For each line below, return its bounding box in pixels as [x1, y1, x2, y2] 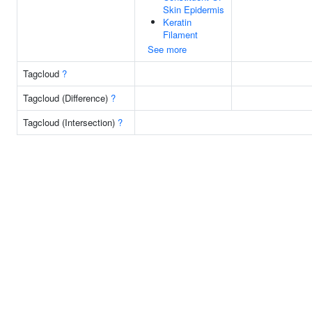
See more [148, 42, 187, 56]
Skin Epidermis [163, 3, 224, 16]
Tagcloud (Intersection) [23, 116, 118, 129]
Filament [163, 28, 198, 41]
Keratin [163, 15, 192, 29]
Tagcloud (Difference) [23, 91, 111, 104]
